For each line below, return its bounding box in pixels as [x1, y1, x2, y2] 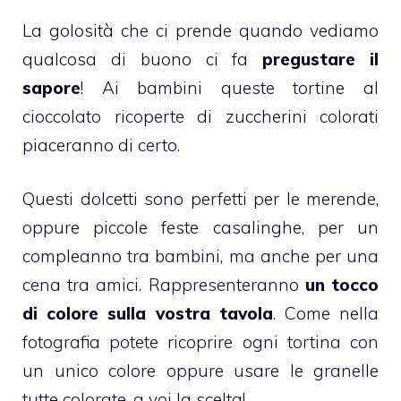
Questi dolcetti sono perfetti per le [22, 188, 306, 210]
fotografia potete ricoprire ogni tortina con [22, 331, 379, 354]
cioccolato [22, 105, 101, 127]
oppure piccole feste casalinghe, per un [22, 217, 379, 239]
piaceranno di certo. [22, 133, 180, 156]
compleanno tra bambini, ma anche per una [22, 245, 379, 268]
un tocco [304, 274, 380, 296]
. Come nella [272, 303, 380, 325]
